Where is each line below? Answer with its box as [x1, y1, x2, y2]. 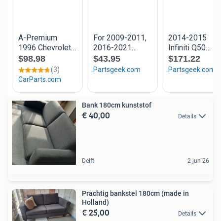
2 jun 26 [187, 157, 209, 164]
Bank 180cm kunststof [82, 101, 151, 109]
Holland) [82, 198, 109, 206]
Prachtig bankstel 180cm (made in [82, 189, 189, 197]
